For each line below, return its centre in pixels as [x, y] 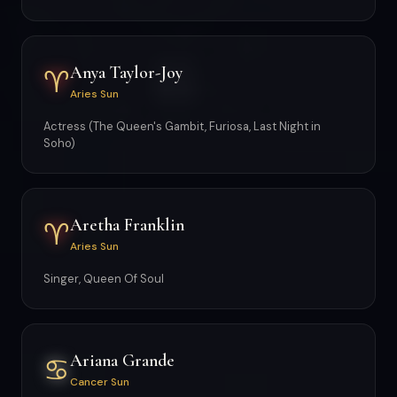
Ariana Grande [122, 360]
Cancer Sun [100, 381]
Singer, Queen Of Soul [104, 279]
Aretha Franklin [127, 225]
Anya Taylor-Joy [126, 72]
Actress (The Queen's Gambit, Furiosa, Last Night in [182, 126]
